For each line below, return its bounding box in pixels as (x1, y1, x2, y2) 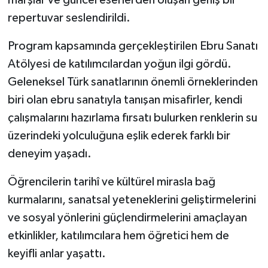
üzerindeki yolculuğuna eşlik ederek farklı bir (7, 130, 230, 142)
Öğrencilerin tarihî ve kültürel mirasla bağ (7, 176, 215, 188)
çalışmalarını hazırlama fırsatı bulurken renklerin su (7, 112, 257, 124)
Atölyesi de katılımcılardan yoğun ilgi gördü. (7, 58, 232, 71)
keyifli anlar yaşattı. (7, 248, 106, 260)
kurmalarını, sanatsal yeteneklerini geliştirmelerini (7, 194, 256, 206)
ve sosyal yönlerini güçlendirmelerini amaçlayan (7, 212, 247, 224)
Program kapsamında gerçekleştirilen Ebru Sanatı (7, 40, 258, 53)
